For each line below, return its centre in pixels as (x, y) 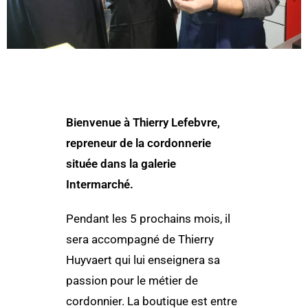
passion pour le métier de (132, 280)
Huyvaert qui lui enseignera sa (143, 260)
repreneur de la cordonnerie (138, 143)
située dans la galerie (121, 164)
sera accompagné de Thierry (140, 239)
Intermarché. (101, 184)
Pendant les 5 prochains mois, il (148, 219)
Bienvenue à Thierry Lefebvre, (143, 122)
